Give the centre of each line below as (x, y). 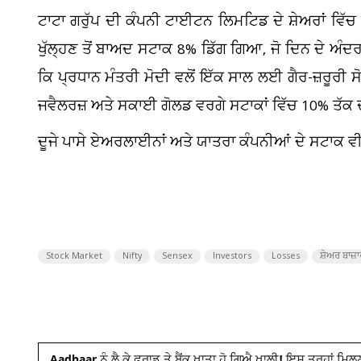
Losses (286, 256)
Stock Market (74, 256)
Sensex (177, 256)
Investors (232, 256)
